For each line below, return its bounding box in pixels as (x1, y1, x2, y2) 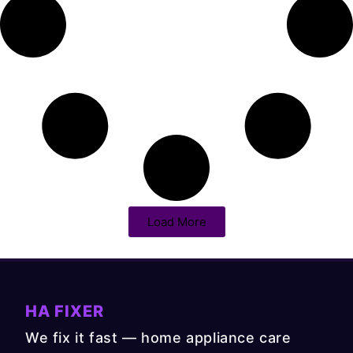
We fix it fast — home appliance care (25, 329, 292, 347)
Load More (147, 214, 206, 230)
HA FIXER (25, 302, 104, 321)
